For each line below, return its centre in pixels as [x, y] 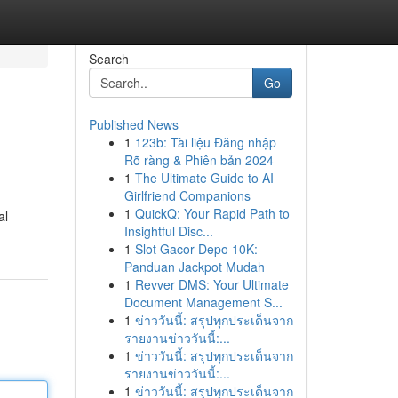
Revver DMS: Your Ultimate [211, 284]
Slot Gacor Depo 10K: [196, 249]
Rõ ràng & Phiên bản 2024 [199, 160]
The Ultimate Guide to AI [204, 178]
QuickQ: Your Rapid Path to [212, 213]
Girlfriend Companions [187, 195]
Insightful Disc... [168, 231]
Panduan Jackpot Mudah [194, 267]
